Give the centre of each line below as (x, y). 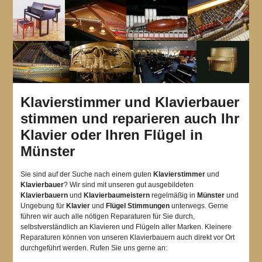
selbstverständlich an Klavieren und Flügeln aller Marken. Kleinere (126, 227)
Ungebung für (43, 206)
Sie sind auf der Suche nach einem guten (87, 175)
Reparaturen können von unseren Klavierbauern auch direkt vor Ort (127, 238)
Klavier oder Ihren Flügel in (111, 135)
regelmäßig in (173, 196)
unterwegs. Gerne (199, 206)
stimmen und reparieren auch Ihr (130, 119)
